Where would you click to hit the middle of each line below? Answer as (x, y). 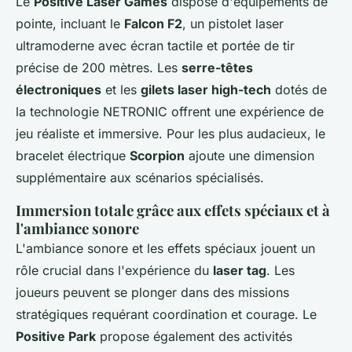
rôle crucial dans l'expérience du (114, 271)
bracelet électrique (73, 156)
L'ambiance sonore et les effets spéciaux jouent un (165, 249)
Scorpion (157, 156)
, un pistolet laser (233, 24)
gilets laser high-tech (206, 90)
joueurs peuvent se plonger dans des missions (152, 293)
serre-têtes (217, 68)
